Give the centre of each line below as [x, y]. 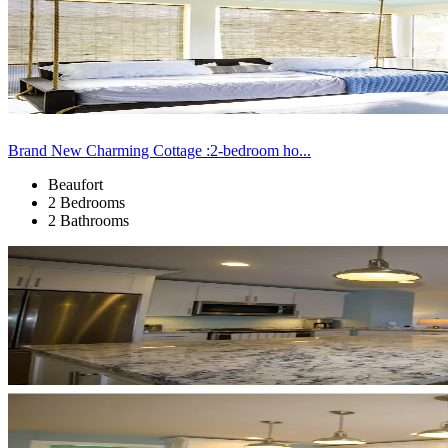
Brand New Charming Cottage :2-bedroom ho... [159, 150]
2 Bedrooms [86, 202]
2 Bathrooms [88, 220]
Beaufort [75, 184]
